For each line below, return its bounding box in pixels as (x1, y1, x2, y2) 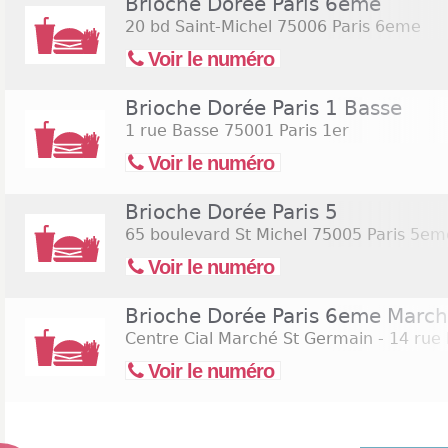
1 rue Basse (125, 121, 219, 140)
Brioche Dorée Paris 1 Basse (125, 96, 402, 120)
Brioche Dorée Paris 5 (125, 200, 338, 224)
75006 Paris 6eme (272, 17, 421, 36)
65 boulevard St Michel (125, 225, 307, 244)
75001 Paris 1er (219, 121, 349, 140)
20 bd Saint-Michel (125, 17, 272, 36)
